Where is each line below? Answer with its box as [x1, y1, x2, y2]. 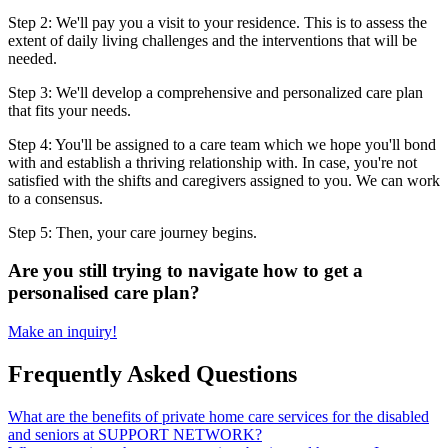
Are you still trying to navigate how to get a [8, 260, 363, 282]
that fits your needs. [8, 101, 131, 119]
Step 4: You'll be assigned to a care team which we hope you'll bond [8, 135, 436, 153]
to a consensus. [8, 189, 103, 207]
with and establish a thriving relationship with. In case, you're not [8, 153, 417, 171]
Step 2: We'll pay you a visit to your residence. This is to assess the [8, 13, 427, 31]
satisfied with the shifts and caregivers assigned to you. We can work [8, 171, 440, 189]
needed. [8, 49, 57, 67]
